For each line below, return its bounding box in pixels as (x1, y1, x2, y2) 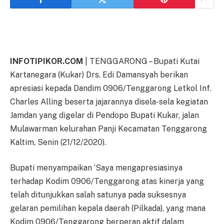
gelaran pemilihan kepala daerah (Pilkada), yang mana (10, 203, 205, 213)
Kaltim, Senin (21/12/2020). (10, 137, 106, 147)
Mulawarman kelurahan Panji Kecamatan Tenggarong (10, 123, 207, 133)
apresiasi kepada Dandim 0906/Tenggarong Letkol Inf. (10, 83, 211, 93)
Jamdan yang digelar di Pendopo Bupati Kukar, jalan (10, 110, 199, 120)
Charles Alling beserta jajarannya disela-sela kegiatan (10, 96, 208, 106)
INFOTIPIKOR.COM (10, 56, 83, 66)
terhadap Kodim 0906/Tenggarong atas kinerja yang (10, 176, 204, 186)
